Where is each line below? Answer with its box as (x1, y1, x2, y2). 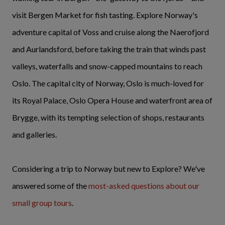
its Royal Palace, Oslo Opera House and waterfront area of (12, 95, 212, 105)
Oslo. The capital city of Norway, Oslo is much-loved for (12, 78, 204, 88)
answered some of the (12, 180, 88, 190)
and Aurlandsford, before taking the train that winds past (12, 44, 206, 54)
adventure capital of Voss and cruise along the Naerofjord (12, 27, 209, 37)
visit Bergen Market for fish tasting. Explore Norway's (12, 10, 198, 20)
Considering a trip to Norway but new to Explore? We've (12, 163, 205, 173)
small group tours (12, 197, 72, 207)
